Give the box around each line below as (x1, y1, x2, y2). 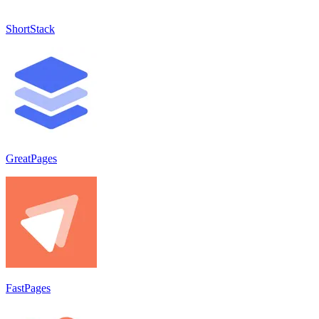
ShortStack (6, 22, 55, 35)
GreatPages (6, 152, 57, 164)
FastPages (6, 281, 51, 294)
